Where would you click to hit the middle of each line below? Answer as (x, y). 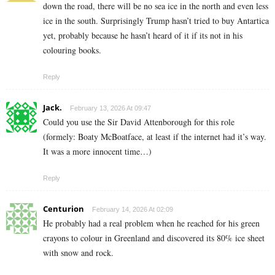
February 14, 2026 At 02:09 (133, 209)
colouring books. (72, 50)
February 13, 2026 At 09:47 (110, 108)
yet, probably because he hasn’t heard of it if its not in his (143, 35)
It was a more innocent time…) (97, 151)
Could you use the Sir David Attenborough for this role (139, 122)
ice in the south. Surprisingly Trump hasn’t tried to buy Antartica (156, 20)
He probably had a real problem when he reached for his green (151, 223)
